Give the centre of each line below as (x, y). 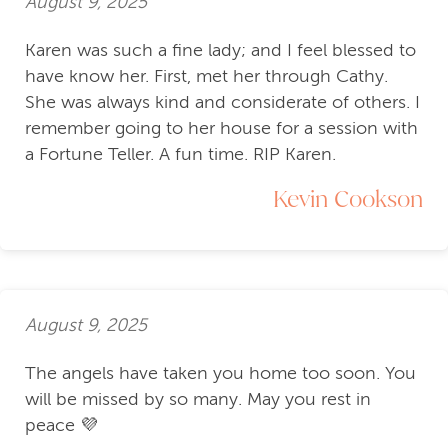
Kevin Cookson (348, 198)
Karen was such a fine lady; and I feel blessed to (220, 50)
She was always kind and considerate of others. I (222, 102)
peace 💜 (61, 425)
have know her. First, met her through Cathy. (206, 76)
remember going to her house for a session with (221, 128)
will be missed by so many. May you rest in (198, 399)
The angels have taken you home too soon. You (220, 373)
